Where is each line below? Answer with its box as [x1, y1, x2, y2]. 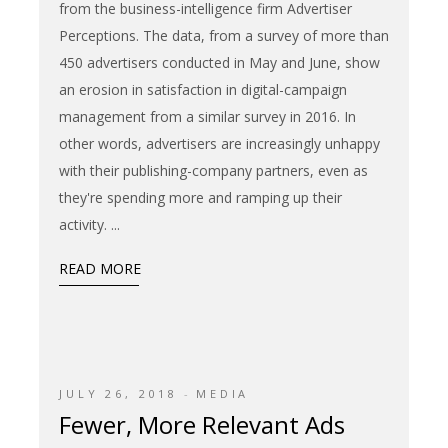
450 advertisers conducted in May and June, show [59, 52, 380, 72]
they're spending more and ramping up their [59, 187, 342, 207]
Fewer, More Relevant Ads [59, 407, 345, 441]
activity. [59, 214, 111, 234]
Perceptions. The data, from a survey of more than [59, 25, 389, 45]
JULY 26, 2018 [59, 386, 179, 402]
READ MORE [59, 259, 141, 279]
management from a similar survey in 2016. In [59, 106, 356, 126]
